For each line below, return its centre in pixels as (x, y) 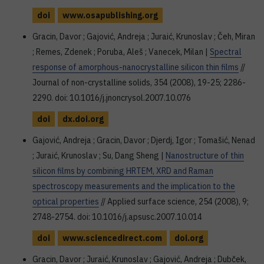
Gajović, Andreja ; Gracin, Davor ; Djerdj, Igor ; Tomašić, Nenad (144, 140)
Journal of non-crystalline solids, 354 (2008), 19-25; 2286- (139, 82)
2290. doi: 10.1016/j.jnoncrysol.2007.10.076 (112, 98)
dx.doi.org (83, 119)
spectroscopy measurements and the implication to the (134, 186)
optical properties (66, 202)
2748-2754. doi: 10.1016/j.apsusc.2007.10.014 (117, 217)
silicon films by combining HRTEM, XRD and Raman (123, 171)
